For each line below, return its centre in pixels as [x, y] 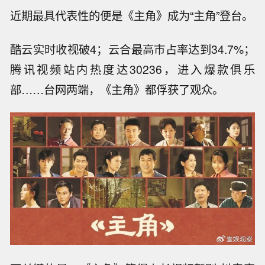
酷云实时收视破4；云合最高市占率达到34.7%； [132, 49]
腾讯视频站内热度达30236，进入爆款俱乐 [132, 69]
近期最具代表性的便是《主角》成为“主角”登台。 [132, 15]
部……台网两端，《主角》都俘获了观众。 [117, 89]
